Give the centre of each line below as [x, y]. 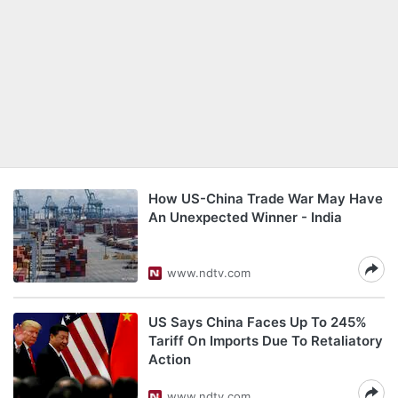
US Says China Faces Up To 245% [258, 322]
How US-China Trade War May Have [266, 199]
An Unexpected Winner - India [245, 217]
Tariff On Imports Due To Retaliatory [266, 341]
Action [170, 359]
